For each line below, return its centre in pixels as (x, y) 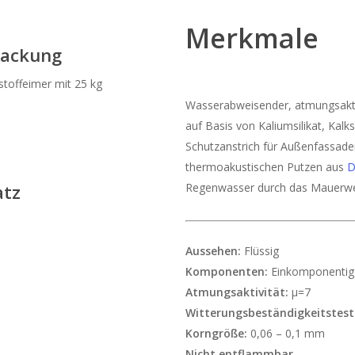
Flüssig (260, 250)
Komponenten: (227, 271)
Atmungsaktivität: (237, 292)
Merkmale (252, 38)
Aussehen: (213, 250)
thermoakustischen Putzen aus (266, 166)
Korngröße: (216, 333)
